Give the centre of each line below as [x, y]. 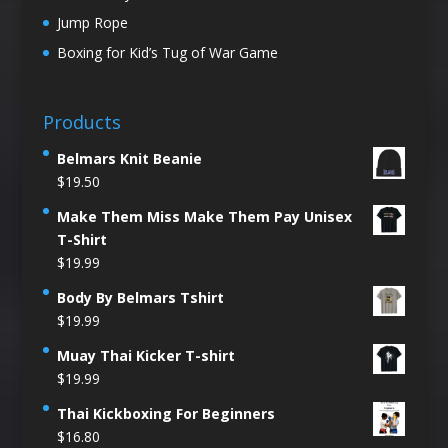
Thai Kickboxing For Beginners [165, 414]
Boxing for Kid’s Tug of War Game [167, 53]
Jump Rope [92, 23]
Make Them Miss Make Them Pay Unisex [204, 217]
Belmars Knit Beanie [129, 159]
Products [81, 122]
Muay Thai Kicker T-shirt [145, 356]
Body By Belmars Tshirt [140, 298]
